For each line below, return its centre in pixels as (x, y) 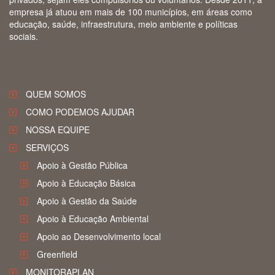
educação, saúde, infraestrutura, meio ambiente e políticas (123, 24)
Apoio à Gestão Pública (82, 165)
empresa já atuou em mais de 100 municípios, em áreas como (131, 11)
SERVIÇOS (47, 148)
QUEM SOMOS (56, 94)
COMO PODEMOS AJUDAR (80, 112)
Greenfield (57, 254)
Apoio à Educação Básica (86, 183)
